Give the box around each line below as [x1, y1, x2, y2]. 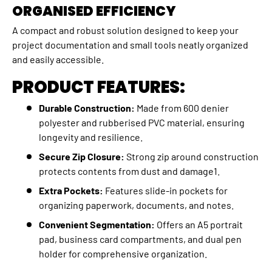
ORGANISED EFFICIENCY [12, 2, 176, 21]
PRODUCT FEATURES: [12, 75, 185, 98]
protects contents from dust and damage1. [39, 165, 220, 177]
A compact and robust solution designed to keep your [12, 24, 239, 36]
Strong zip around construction [124, 151, 259, 163]
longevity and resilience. [39, 131, 143, 143]
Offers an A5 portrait [155, 219, 243, 231]
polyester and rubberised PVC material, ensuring [39, 117, 245, 129]
